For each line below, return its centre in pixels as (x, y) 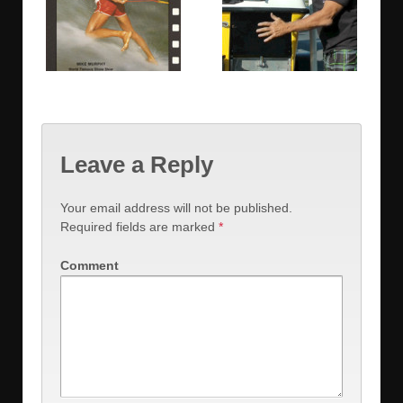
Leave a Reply (137, 165)
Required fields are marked (139, 226)
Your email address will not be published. (176, 207)
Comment (90, 266)
